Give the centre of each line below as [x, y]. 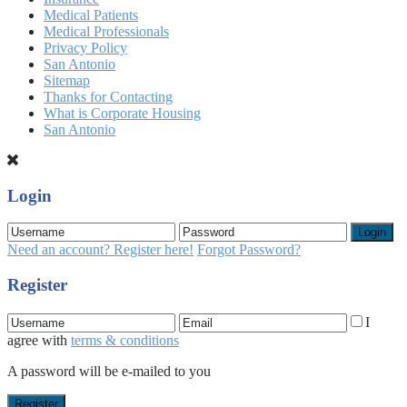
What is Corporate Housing [122, 113]
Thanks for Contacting [108, 97]
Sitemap [67, 80]
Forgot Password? [249, 250]
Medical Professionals [106, 31]
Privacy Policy [85, 48]
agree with [39, 340]
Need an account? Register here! [100, 250]
